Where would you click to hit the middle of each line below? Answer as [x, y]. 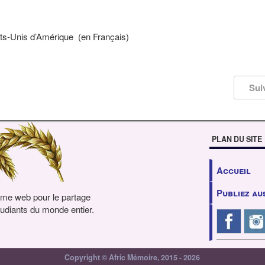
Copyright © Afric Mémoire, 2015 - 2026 [132, 258]
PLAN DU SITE [237, 139]
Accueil [234, 170]
